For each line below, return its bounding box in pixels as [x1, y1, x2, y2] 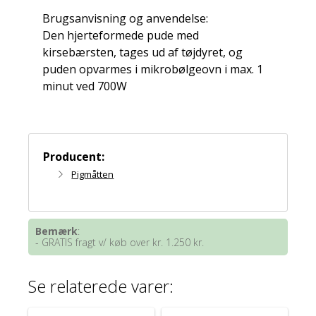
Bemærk [35, 224, 78, 238]
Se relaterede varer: [28, 274, 174, 298]
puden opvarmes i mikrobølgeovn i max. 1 [42, 61, 263, 78]
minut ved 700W [42, 78, 127, 95]
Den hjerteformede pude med [42, 28, 199, 44]
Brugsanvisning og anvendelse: [42, 11, 208, 27]
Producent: [43, 149, 105, 165]
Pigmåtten [71, 168, 114, 181]
